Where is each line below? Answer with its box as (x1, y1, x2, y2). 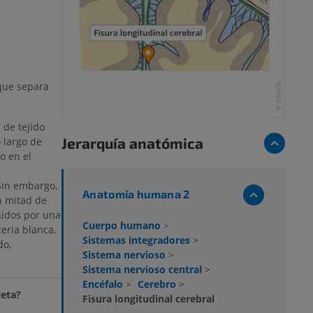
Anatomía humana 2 (82, 187, 190, 201)
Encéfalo (82, 277, 126, 291)
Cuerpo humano (82, 218, 163, 232)
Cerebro (138, 277, 179, 291)
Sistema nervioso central (82, 262, 205, 276)
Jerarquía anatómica (61, 133, 203, 152)
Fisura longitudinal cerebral (82, 291, 214, 305)
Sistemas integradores (82, 233, 193, 247)
